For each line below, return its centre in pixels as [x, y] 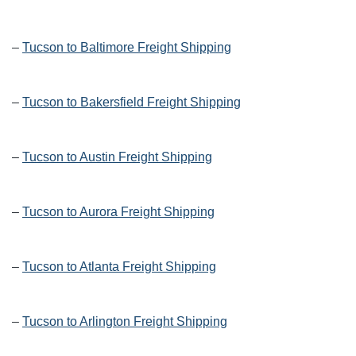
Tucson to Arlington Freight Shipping [125, 322]
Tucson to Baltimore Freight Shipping [127, 48]
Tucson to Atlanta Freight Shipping [119, 267]
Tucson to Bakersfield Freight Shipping [132, 103]
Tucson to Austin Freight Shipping [117, 157]
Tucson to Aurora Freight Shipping [118, 212]
